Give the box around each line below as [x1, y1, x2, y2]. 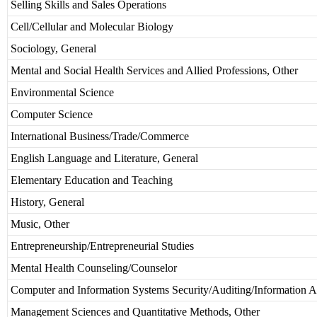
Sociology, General [11, 42, 96, 55]
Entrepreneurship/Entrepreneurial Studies [11, 240, 194, 253]
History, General [11, 196, 84, 209]
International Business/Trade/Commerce [11, 130, 189, 143]
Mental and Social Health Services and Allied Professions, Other [11, 64, 298, 77]
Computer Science [11, 108, 93, 121]
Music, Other [11, 218, 69, 231]
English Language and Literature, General [11, 152, 198, 165]
